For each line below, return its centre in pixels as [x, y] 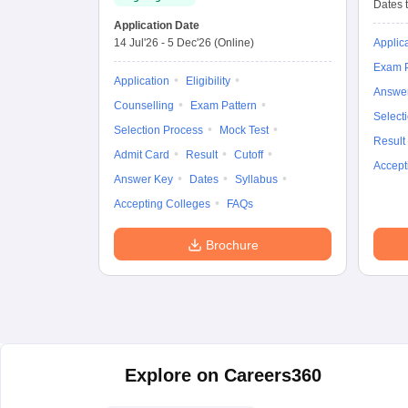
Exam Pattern [224, 106]
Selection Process [158, 130]
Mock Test [244, 130]
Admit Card [142, 155]
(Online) [234, 43]
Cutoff [249, 155]
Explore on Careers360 [223, 375]
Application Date [157, 25]
